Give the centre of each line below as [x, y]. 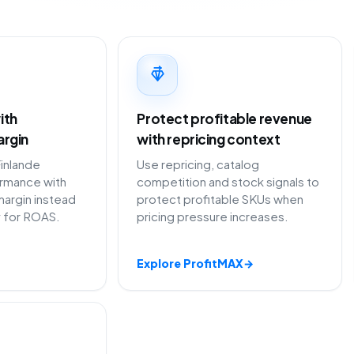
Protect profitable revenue [224, 118]
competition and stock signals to [228, 182]
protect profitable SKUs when [220, 199]
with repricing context [209, 139]
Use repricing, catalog [198, 164]
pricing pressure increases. [213, 217]
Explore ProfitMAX [190, 264]
